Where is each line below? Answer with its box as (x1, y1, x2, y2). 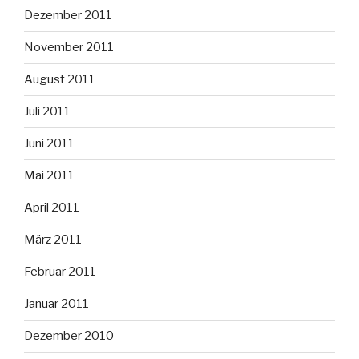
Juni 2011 (24, 136, 75, 151)
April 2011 (24, 200, 79, 216)
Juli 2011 (24, 104, 71, 119)
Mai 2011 (24, 168, 75, 184)
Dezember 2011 (24, 8, 112, 23)
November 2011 (24, 40, 114, 55)
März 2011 (24, 232, 82, 248)
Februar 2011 (24, 264, 96, 280)
